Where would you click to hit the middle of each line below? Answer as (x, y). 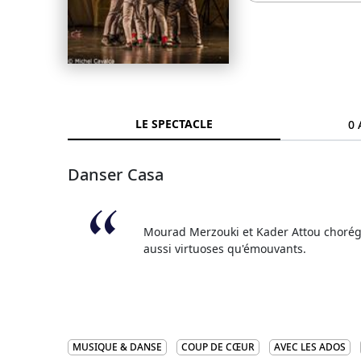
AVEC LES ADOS (310, 347)
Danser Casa (116, 174)
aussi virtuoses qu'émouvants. (225, 249)
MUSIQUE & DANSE (117, 347)
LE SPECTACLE (174, 124)
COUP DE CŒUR (218, 347)
